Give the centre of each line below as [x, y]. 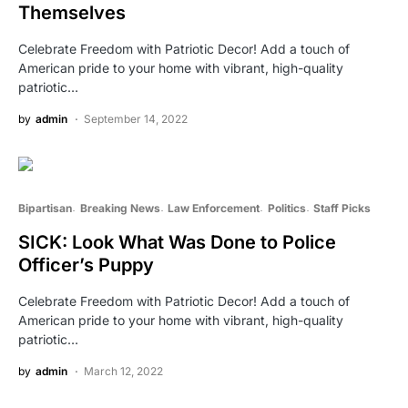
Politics [286, 208]
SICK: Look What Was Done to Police [177, 242]
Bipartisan [45, 208]
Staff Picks [342, 208]
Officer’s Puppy [86, 265]
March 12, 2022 [123, 371]
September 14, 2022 [136, 118]
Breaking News [120, 208]
